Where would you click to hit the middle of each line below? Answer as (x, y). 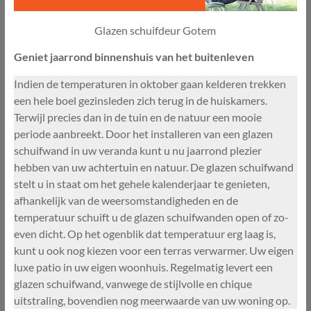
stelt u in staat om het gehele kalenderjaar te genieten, (141, 184)
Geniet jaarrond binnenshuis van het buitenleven (134, 57)
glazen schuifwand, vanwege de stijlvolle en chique (133, 284)
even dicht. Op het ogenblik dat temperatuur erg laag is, (144, 234)
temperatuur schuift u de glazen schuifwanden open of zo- (151, 217)
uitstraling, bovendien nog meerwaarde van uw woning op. (152, 301)
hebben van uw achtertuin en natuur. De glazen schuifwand (153, 167)
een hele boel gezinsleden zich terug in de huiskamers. (140, 101)
